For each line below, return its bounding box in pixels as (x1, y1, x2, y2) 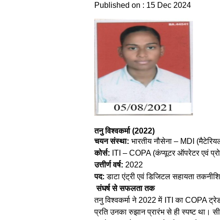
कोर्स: (94, 148, 110, 157)
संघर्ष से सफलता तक (94, 184, 155, 192)
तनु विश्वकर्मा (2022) (94, 126, 155, 135)
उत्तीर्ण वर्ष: (94, 160, 123, 169)
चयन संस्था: (94, 137, 129, 145)
